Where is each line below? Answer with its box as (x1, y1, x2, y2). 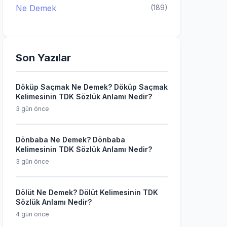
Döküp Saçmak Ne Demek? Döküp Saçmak (16, 83, 168, 91)
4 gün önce (16, 210, 49, 218)
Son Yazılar (16, 52, 71, 64)
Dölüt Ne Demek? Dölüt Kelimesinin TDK (16, 188, 158, 197)
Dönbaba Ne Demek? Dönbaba (16, 135, 125, 144)
